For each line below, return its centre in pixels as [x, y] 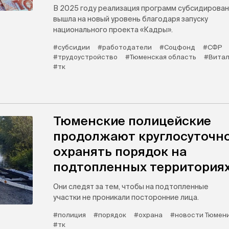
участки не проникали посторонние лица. [126, 197]
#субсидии [72, 47]
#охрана [148, 215]
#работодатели [125, 47]
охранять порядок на [120, 152]
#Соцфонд [177, 47]
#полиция [70, 215]
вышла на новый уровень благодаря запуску [131, 19]
